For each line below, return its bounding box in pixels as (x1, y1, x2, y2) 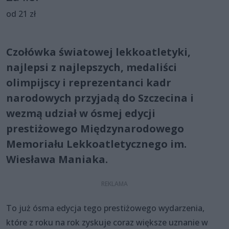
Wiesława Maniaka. (6, 152, 108, 166)
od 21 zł (6, 8, 36, 19)
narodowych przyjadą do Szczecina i (6, 90, 194, 105)
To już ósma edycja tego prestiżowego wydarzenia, (6, 202, 204, 214)
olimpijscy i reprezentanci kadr (6, 75, 171, 89)
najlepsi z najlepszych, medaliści (6, 60, 177, 74)
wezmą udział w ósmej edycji (6, 106, 155, 120)
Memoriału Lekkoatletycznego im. (6, 136, 187, 151)
